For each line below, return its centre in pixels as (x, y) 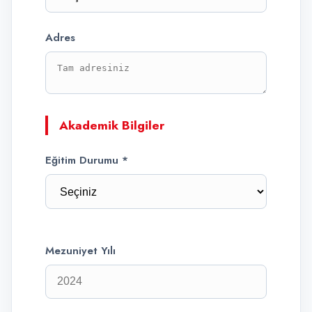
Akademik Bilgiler (112, 126)
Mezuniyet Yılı (80, 250)
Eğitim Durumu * (87, 161)
